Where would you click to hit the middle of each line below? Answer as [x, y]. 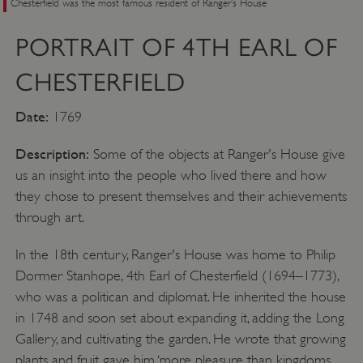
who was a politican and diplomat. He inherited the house [180, 297]
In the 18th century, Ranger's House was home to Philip [175, 255]
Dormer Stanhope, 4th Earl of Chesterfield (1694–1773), [177, 276]
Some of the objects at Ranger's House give [217, 154]
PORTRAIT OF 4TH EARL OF [177, 48]
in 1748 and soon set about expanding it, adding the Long [179, 318]
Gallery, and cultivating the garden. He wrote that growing [180, 339]
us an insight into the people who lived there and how [171, 175]
